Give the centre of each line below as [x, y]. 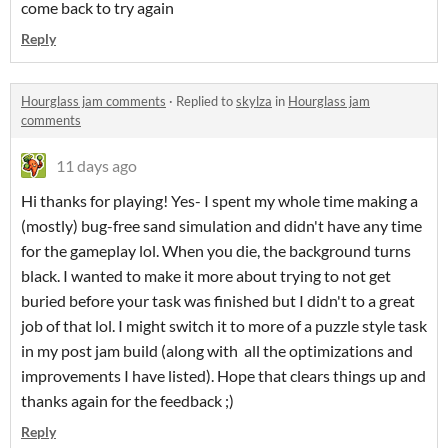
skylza [254, 101]
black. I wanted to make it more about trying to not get [206, 276]
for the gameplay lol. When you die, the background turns [216, 251]
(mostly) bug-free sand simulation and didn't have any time [221, 226]
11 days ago [96, 166]
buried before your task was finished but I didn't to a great [218, 301]
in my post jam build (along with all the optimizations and [217, 351]
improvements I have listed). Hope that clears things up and [223, 376]
